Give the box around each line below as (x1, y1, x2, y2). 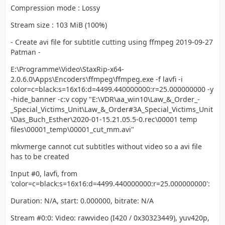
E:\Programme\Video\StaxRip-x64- (11, 64, 124, 74)
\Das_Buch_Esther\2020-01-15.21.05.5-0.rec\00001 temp (11, 115, 197, 124)
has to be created (11, 152, 69, 161)
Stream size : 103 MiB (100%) (11, 20, 107, 30)
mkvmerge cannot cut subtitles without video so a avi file (11, 142, 202, 151)
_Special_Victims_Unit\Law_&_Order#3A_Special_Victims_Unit (11, 104, 213, 114)
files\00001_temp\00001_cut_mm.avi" (11, 125, 134, 134)
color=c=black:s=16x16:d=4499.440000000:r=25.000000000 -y (11, 84, 213, 94)
